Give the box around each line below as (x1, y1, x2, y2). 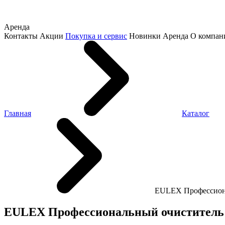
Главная (4, 109, 31, 118)
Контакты (4, 32, 38, 41)
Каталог (182, 109, 209, 118)
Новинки (129, 32, 161, 41)
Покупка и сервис (65, 32, 127, 41)
